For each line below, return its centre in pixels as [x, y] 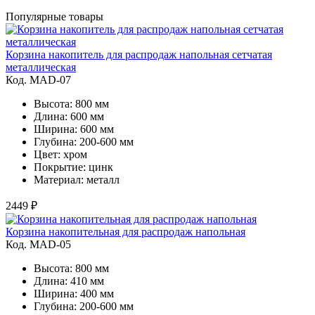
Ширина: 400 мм [74, 293]
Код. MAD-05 [38, 244]
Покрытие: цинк [73, 167]
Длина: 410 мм [69, 281]
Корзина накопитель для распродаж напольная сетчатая [139, 54]
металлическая [41, 67]
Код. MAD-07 [38, 79]
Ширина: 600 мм [74, 129]
